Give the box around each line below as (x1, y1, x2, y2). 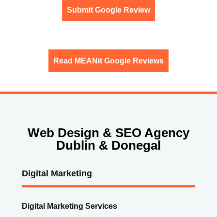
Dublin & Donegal (56, 138, 161, 153)
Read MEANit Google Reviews (53, 56, 164, 65)
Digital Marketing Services (21, 201, 117, 210)
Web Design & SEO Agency (27, 125, 189, 140)
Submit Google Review (66, 5, 150, 14)
